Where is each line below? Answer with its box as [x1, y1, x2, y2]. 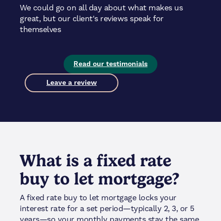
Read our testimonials [74, 60, 147, 69]
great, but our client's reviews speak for [20, 14, 164, 24]
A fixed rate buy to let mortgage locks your [20, 192, 177, 202]
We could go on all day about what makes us [20, 3, 183, 13]
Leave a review [46, 78, 97, 88]
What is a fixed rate [20, 150, 171, 171]
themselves [20, 25, 61, 35]
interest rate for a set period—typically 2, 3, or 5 [20, 203, 194, 213]
